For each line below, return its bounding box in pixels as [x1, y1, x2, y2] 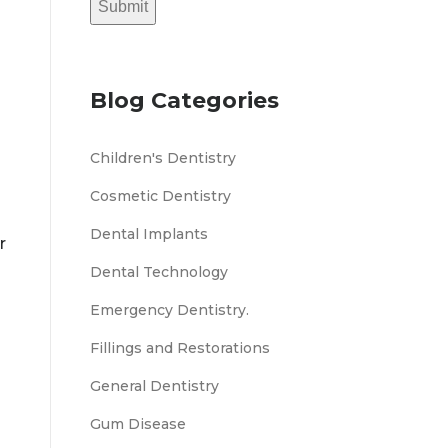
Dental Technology [90, 263, 228, 281]
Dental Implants [90, 225, 208, 243]
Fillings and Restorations [90, 339, 270, 357]
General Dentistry [90, 377, 219, 395]
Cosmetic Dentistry [90, 187, 231, 205]
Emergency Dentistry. [90, 301, 249, 319]
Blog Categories [90, 87, 279, 114]
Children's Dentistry [90, 149, 236, 167]
